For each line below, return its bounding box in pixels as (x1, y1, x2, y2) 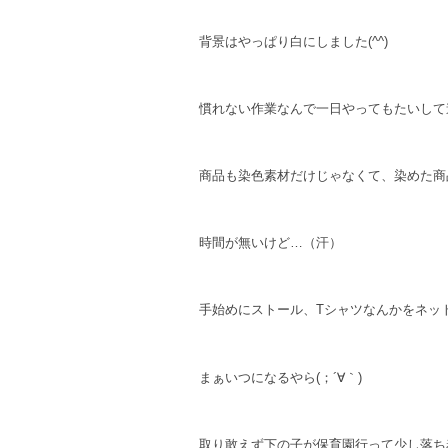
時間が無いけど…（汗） (199, 235, 342, 251)
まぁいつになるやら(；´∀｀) (199, 369, 362, 385)
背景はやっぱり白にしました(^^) (199, 33, 388, 49)
